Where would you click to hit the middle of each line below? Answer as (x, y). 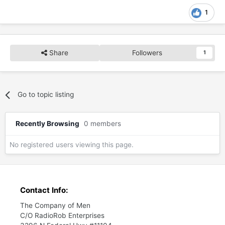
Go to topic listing (45, 94)
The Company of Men (55, 206)
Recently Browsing (50, 123)
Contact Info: (44, 190)
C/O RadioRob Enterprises (62, 216)
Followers (147, 52)
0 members (102, 123)
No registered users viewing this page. (72, 145)
